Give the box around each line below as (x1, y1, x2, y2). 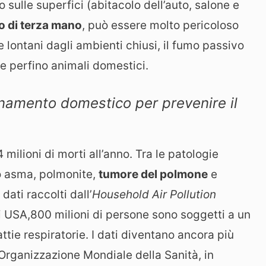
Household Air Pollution (92, 187, 216, 201)
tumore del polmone (99, 167, 208, 181)
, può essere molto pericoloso (82, 18, 239, 33)
